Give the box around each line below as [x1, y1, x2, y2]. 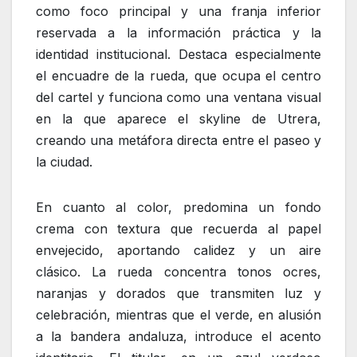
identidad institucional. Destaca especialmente [36, 46, 321, 63]
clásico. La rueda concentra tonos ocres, [36, 264, 321, 280]
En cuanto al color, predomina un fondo [36, 199, 321, 216]
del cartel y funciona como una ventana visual [36, 89, 321, 106]
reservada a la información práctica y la [36, 25, 321, 41]
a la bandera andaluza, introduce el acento [36, 328, 321, 345]
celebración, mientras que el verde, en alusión [36, 307, 321, 324]
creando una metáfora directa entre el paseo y [36, 132, 321, 149]
